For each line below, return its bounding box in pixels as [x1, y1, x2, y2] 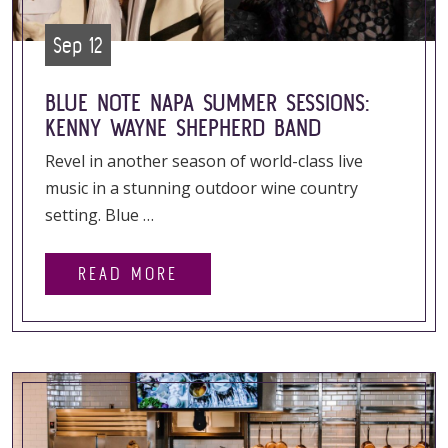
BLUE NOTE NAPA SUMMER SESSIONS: [45, 89, 370, 116]
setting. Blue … [45, 204, 154, 226]
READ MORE [78, 263, 178, 284]
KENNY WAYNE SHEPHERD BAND [45, 114, 321, 141]
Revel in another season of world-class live [45, 150, 363, 172]
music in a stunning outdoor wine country [45, 177, 358, 199]
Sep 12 [53, 32, 103, 58]
